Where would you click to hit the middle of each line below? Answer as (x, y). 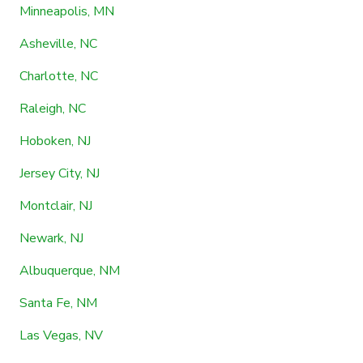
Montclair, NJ (56, 205)
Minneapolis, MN (67, 11)
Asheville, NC (58, 43)
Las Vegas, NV (61, 335)
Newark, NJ (51, 238)
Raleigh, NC (53, 108)
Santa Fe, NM (58, 303)
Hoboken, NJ (55, 141)
